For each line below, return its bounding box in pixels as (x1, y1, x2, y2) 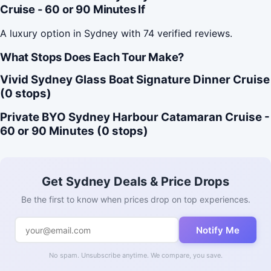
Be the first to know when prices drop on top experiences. (21, 194, 250, 205)
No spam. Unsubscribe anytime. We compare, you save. (48, 251, 223, 260)
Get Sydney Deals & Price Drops (42, 174, 229, 189)
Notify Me (196, 224, 240, 236)
